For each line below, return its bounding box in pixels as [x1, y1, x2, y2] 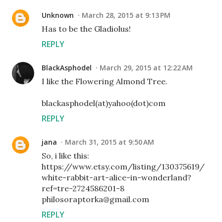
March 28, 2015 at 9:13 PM [82, 10, 170, 20]
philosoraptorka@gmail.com [42, 194, 149, 205]
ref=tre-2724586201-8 [42, 183, 124, 194]
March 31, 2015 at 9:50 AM [65, 137, 154, 147]
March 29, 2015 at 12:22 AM [100, 63, 193, 73]
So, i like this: [42, 151, 89, 161]
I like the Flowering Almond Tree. [42, 76, 167, 87]
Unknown [42, 10, 74, 20]
